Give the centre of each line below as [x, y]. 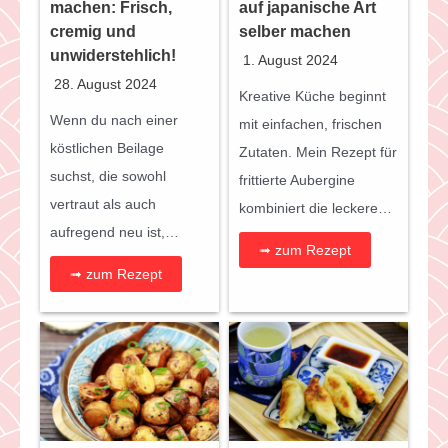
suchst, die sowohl [108, 175]
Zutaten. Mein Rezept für [318, 151]
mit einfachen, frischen [310, 123]
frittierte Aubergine [297, 179]
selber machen [295, 31]
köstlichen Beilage [107, 147]
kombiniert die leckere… [315, 207]
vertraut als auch [103, 203]
